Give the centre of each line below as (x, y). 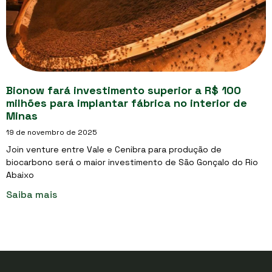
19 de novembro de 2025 (52, 132)
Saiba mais (32, 195)
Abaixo (20, 175)
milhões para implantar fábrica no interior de (127, 103)
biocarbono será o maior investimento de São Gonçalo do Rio (132, 162)
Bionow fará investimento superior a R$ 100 (124, 90)
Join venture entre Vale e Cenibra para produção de (114, 149)
